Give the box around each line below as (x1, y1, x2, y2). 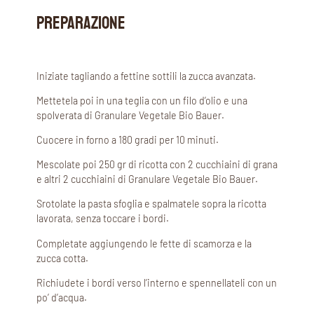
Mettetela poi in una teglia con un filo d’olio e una (36, 94, 247, 107)
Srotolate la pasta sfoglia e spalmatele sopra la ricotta (36, 198, 266, 210)
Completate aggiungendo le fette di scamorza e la (36, 237, 252, 250)
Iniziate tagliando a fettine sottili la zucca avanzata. (36, 69, 256, 82)
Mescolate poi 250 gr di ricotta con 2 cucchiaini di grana (36, 158, 278, 171)
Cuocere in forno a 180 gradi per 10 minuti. (36, 134, 219, 146)
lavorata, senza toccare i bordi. (36, 212, 169, 225)
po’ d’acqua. (36, 291, 87, 303)
